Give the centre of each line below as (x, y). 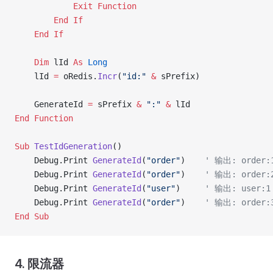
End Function (44, 118)
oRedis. (78, 76)
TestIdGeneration (71, 146)
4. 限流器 (39, 264)
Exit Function (76, 6)
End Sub (32, 216)
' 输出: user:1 (238, 188)
